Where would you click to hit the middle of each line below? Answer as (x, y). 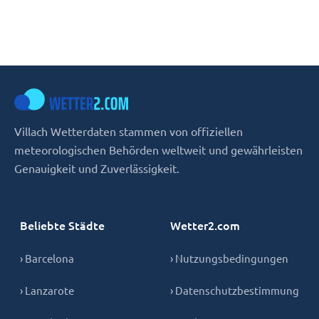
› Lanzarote (47, 290)
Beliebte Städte (62, 225)
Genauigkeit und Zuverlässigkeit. (97, 168)
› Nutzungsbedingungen (229, 258)
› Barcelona (47, 258)
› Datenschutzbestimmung (235, 290)
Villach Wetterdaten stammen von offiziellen (129, 131)
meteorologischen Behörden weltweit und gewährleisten (158, 150)
